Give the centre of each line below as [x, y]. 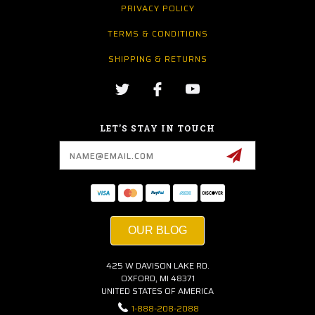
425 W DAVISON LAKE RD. [157, 266]
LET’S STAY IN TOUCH [157, 128]
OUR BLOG [157, 231]
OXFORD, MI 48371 [157, 278]
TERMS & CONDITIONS [158, 34]
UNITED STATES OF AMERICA [157, 291]
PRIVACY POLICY [158, 8]
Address [34, 156]
